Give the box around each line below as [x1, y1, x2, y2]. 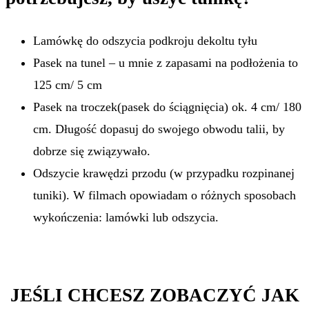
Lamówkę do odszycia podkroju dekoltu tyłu [33, 34, 257, 48]
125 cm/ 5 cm [33, 78, 102, 92]
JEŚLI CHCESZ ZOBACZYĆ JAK [10, 284, 299, 306]
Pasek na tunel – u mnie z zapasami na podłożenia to [33, 56, 298, 70]
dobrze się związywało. [33, 144, 150, 159]
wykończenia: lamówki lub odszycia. [33, 210, 219, 225]
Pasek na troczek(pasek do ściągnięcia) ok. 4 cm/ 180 [33, 100, 301, 114]
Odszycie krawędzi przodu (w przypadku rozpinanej [33, 166, 295, 181]
